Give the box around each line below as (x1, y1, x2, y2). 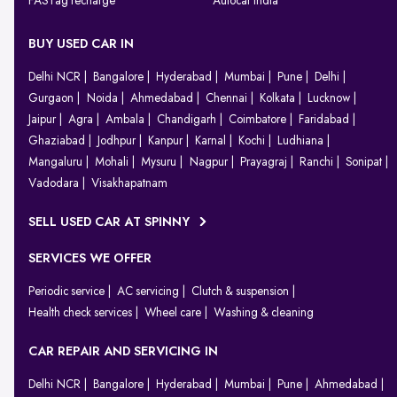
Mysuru (141, 156, 176, 169)
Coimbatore (229, 113, 286, 127)
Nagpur (189, 156, 228, 169)
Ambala (105, 113, 144, 127)
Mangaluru (28, 156, 82, 169)
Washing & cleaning (214, 307, 314, 320)
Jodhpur (97, 135, 136, 148)
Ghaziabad (28, 135, 85, 148)
